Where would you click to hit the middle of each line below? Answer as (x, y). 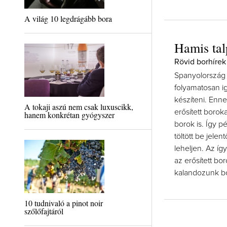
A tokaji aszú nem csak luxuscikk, (79, 107)
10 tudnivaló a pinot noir (63, 203)
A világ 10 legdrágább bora (68, 18)
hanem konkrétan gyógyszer (69, 115)
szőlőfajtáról (44, 211)
